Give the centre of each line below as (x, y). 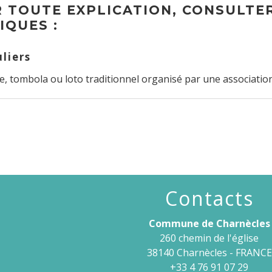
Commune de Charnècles (209, 223)
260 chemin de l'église (209, 238)
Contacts (209, 198)
